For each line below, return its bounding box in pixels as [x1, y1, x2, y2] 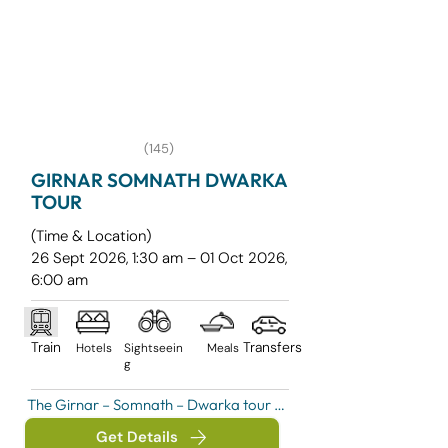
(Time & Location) [31, 226, 151, 246]
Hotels [76, 340, 112, 356]
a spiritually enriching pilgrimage [27, 417, 240, 436]
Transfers [243, 338, 302, 356]
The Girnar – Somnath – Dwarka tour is [27, 395, 283, 414]
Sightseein [124, 340, 183, 356]
